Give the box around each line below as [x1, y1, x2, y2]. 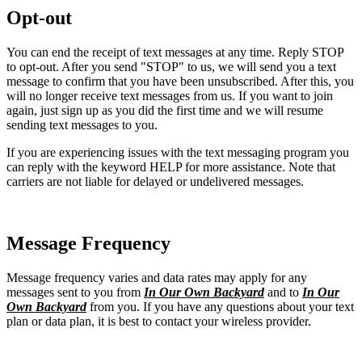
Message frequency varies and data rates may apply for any [6, 271, 307, 285]
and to [264, 285, 302, 300]
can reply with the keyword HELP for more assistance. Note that [6, 160, 335, 175]
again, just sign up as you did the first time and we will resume [6, 103, 323, 118]
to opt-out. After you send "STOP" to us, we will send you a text [6, 60, 336, 74]
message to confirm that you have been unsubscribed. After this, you [6, 74, 354, 89]
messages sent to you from [6, 285, 144, 300]
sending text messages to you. [6, 118, 158, 133]
